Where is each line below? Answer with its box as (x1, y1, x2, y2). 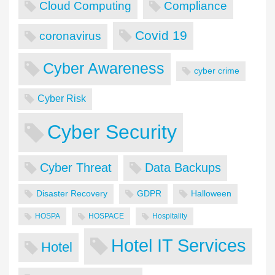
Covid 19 (135, 28, 187, 42)
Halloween (191, 188, 231, 199)
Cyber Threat (40, 161, 112, 175)
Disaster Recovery (36, 188, 107, 199)
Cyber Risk (37, 93, 86, 104)
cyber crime (194, 65, 239, 76)
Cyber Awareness (43, 59, 165, 77)
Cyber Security (47, 120, 177, 143)
